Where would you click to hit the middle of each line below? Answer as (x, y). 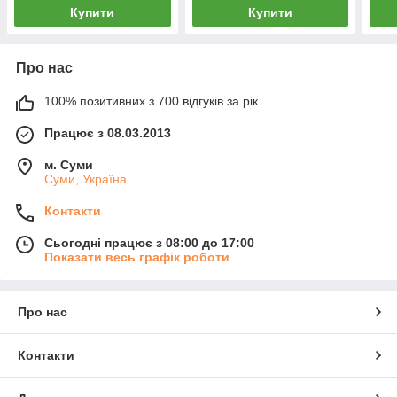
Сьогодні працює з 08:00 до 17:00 (149, 243)
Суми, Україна (86, 179)
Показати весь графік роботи (137, 257)
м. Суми (69, 165)
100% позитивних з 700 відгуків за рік (151, 101)
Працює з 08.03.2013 (108, 133)
